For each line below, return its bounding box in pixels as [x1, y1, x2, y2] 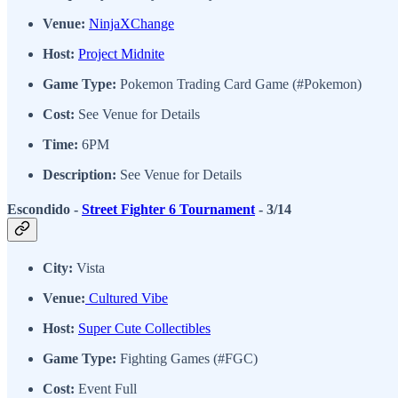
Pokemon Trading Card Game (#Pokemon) [116, 76, 362, 92]
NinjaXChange [89, 15, 174, 31]
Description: [43, 166, 116, 182]
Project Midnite [78, 45, 164, 61]
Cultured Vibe [85, 291, 168, 306]
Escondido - [7, 201, 82, 217]
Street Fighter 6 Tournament [82, 201, 255, 217]
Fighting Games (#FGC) [116, 351, 258, 367]
